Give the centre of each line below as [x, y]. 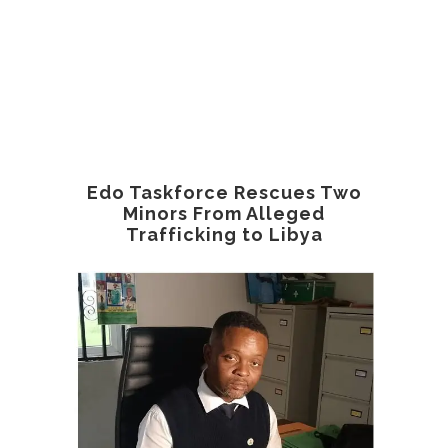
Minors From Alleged [224, 213]
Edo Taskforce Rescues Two [224, 192]
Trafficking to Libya [224, 234]
